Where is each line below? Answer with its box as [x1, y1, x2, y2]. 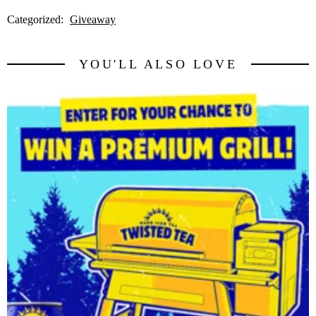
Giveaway [70, 13, 116, 26]
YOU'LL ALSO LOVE [78, 57, 238, 72]
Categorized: [7, 13, 66, 26]
